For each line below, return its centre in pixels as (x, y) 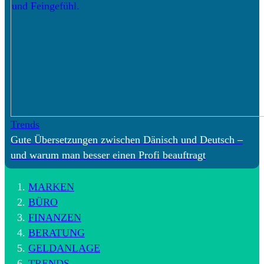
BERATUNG (57, 232)
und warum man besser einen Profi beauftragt (108, 155)
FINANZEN (55, 217)
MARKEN (51, 187)
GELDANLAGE (64, 248)
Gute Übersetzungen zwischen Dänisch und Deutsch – (127, 139)
